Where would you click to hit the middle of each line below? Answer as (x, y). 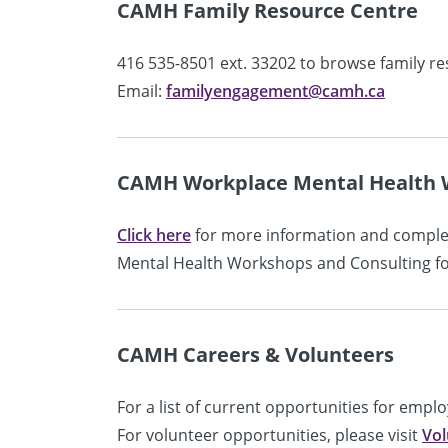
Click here (154, 234)
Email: (142, 90)
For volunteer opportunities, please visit (270, 434)
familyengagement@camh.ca (276, 90)
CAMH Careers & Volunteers (256, 354)
